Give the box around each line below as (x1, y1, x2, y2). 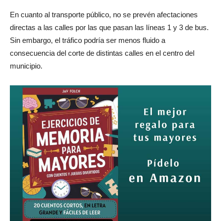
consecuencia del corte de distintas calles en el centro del (10, 49, 194, 57)
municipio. (10, 62, 42, 70)
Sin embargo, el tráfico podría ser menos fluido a (10, 36, 165, 44)
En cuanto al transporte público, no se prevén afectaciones (10, 10, 198, 19)
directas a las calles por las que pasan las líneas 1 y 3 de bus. (10, 23, 209, 32)
